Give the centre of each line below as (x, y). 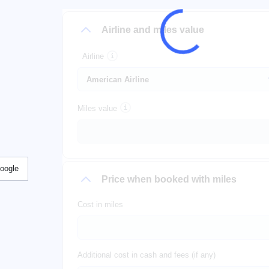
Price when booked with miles (169, 179)
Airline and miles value (153, 30)
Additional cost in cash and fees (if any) (147, 255)
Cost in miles (100, 204)
